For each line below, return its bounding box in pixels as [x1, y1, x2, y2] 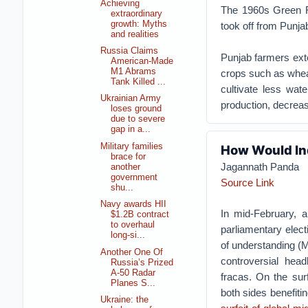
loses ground [111, 104, 162, 114]
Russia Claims [100, 45, 159, 56]
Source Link [220, 177, 274, 188]
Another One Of [100, 247, 164, 257]
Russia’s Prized [111, 257, 174, 267]
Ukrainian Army [100, 93, 162, 104]
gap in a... [111, 124, 151, 135]
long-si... [111, 230, 146, 241]
